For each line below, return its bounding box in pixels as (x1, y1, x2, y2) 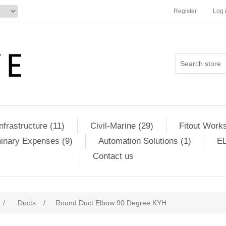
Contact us (93, 151, 134, 161)
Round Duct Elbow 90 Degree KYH (55, 199, 166, 207)
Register (174, 8, 197, 15)
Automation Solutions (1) (98, 136, 191, 146)
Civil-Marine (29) (90, 121, 153, 131)
